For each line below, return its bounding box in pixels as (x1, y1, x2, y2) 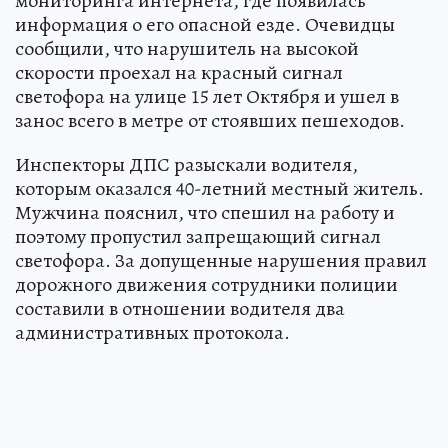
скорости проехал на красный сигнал (15, 59, 343, 87)
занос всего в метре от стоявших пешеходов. (15, 107, 405, 135)
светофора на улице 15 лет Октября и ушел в (15, 83, 399, 111)
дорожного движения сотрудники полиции (15, 271, 398, 299)
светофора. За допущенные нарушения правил (15, 247, 427, 275)
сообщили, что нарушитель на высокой (15, 35, 359, 63)
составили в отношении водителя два (15, 295, 345, 323)
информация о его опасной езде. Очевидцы (15, 11, 395, 39)
